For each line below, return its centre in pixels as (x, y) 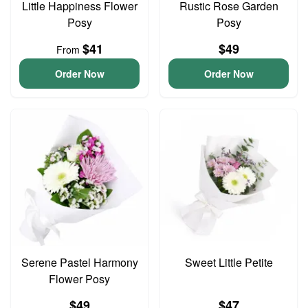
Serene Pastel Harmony (79, 262)
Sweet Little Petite (229, 262)
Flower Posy (79, 279)
